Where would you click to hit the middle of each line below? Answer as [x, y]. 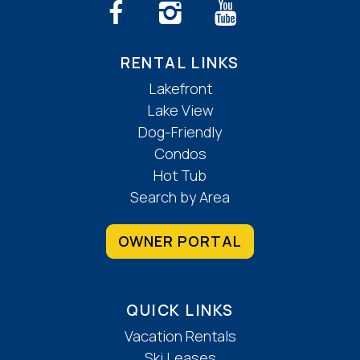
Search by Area [180, 196]
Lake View [180, 110]
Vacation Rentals [180, 335]
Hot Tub [180, 175]
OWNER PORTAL [180, 241]
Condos [180, 153]
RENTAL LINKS [180, 62]
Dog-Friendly [180, 131]
